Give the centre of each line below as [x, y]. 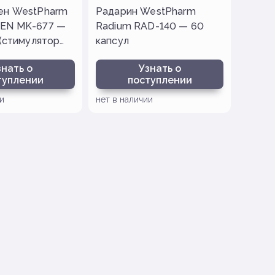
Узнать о [160, 68]
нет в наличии [124, 99]
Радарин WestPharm [146, 11]
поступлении [160, 80]
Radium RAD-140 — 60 [150, 26]
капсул [112, 41]
